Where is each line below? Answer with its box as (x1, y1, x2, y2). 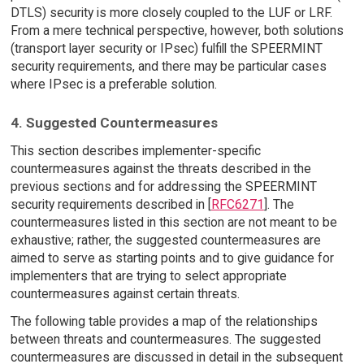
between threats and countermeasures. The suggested (10, 331, 321, 348)
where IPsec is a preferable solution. (10, 76, 217, 92)
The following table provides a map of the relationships (10, 314, 318, 330)
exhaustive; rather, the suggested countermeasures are (10, 232, 321, 248)
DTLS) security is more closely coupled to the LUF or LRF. (10, 5, 332, 20)
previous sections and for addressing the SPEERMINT (10, 178, 317, 194)
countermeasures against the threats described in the (10, 160, 311, 176)
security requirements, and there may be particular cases (10, 58, 327, 74)
